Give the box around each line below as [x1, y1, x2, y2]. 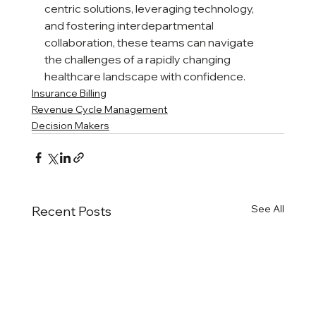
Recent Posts [31, 203, 111, 220]
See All [251, 202, 285, 216]
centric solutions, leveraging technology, [44, 1, 256, 16]
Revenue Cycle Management [31, 103, 168, 116]
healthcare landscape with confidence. [44, 69, 245, 84]
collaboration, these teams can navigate [44, 35, 256, 50]
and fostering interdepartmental [44, 18, 216, 33]
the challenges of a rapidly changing [44, 52, 233, 67]
